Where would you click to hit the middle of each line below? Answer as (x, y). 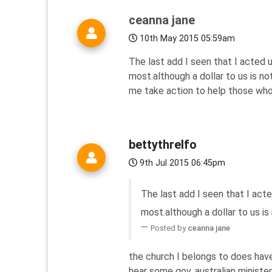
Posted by (169, 228)
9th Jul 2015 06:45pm (181, 163)
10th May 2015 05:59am (186, 39)
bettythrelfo (163, 145)
